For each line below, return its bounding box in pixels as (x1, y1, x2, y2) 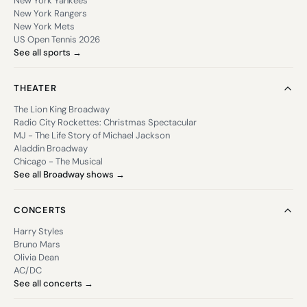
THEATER (14, 82, 57, 95)
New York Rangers (14, 8, 87, 20)
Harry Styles (14, 225, 64, 238)
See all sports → (14, 47, 82, 59)
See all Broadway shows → (14, 169, 125, 181)
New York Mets (14, 21, 75, 33)
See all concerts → (14, 278, 93, 290)
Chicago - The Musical (14, 156, 103, 168)
